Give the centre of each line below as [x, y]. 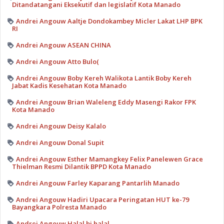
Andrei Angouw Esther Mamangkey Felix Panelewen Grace [109, 159]
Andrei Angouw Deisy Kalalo [61, 126]
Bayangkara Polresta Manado [59, 207]
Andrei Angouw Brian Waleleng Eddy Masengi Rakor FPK [106, 102]
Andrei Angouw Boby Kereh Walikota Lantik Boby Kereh [103, 78]
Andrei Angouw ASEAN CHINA [63, 45]
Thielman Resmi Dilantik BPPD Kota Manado [81, 166]
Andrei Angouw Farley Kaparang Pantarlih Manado [97, 183]
